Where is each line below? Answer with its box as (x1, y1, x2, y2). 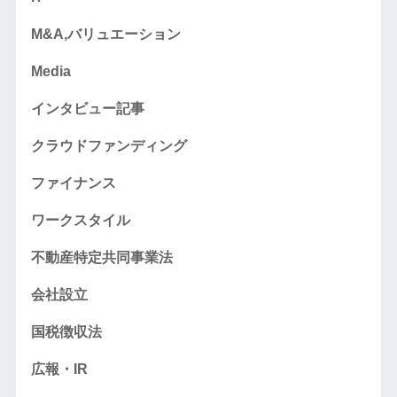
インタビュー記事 (30, 100, 144, 116)
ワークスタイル (30, 212, 130, 228)
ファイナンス (30, 175, 116, 191)
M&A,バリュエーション (30, 26, 181, 42)
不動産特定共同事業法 (30, 249, 173, 265)
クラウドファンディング (30, 137, 187, 153)
